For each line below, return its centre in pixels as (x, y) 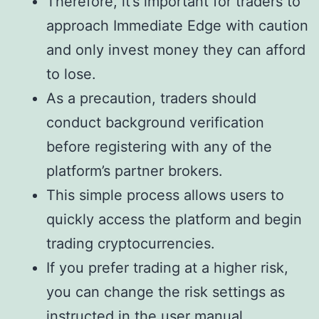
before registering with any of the (159, 147)
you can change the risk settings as (166, 292)
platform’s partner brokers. (135, 171)
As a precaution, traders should (151, 99)
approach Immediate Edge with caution (177, 26)
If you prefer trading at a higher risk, (167, 268)
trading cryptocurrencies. (131, 244)
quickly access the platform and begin (174, 220)
